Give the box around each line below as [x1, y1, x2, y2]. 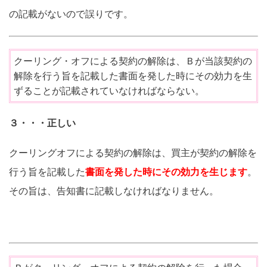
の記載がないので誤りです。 [9, 9, 133, 20]
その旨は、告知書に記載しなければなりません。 [9, 186, 219, 197]
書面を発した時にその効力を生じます [85, 167, 247, 178]
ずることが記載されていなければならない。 [14, 86, 204, 97]
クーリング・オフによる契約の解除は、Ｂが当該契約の [14, 56, 252, 67]
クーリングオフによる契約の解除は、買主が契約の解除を [9, 148, 257, 159]
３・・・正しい [9, 118, 76, 129]
